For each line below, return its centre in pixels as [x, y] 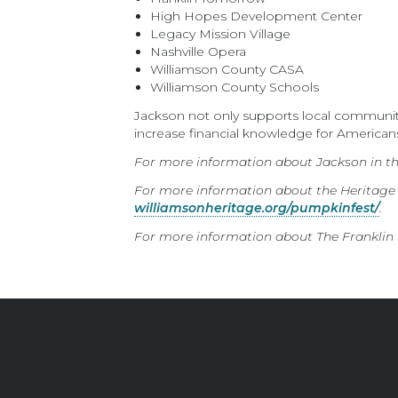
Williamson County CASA [227, 69]
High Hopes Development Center [257, 16]
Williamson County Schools [235, 87]
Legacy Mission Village [221, 34]
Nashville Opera [199, 52]
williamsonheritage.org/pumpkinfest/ [257, 208]
